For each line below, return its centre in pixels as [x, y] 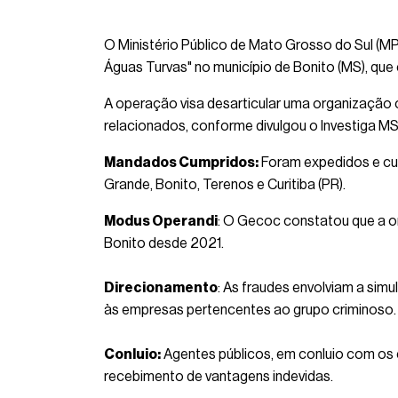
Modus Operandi [161, 222]
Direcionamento [161, 288]
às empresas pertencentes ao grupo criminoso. [250, 310]
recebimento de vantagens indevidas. [219, 377]
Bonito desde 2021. [164, 244]
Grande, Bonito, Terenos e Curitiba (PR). [225, 185]
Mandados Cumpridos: [181, 163]
